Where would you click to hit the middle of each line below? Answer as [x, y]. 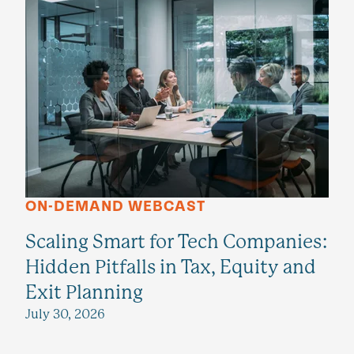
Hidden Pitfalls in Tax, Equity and [171, 267]
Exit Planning [84, 292]
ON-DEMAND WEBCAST [115, 207]
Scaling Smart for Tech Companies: [177, 242]
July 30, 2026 [65, 314]
